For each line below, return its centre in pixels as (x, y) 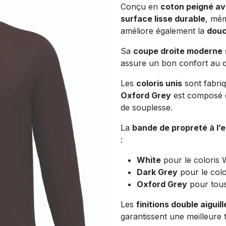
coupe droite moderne (178, 51)
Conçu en (140, 7)
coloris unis (159, 83)
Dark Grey (157, 172)
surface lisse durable (163, 19)
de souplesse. (147, 108)
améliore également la (164, 31)
